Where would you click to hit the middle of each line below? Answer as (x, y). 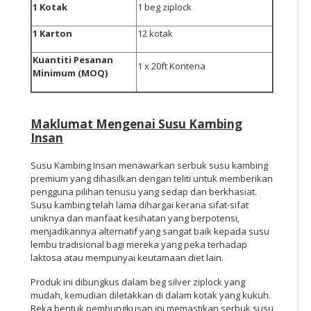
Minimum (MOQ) (70, 73)
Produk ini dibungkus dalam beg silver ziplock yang (138, 281)
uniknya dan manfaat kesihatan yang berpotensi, (135, 218)
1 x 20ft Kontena (171, 66)
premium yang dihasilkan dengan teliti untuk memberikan (152, 178)
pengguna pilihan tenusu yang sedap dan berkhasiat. (144, 191)
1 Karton (52, 33)
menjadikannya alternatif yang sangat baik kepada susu (150, 231)
